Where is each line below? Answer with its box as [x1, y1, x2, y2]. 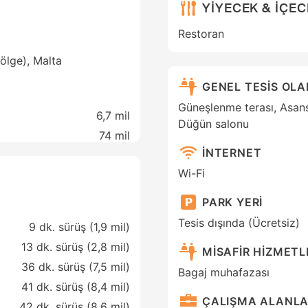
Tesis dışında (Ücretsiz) [178, 216, 300, 230]
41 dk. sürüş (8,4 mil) [21, 280, 130, 294]
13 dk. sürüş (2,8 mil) [21, 240, 130, 254]
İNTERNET [202, 145, 262, 159]
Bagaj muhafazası [178, 265, 269, 280]
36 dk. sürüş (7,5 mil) [21, 260, 130, 274]
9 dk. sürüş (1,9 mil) [29, 220, 130, 234]
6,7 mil [96, 109, 130, 123]
